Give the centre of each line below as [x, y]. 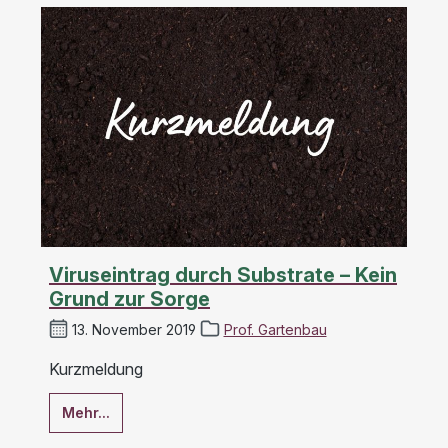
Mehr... [86, 412]
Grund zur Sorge [129, 299]
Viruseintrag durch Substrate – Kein [223, 275]
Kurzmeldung [96, 368]
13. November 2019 [134, 329]
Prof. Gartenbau [275, 329]
